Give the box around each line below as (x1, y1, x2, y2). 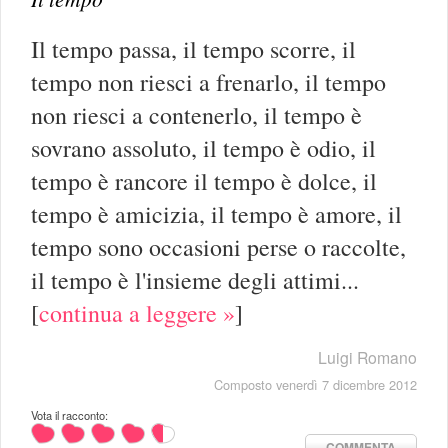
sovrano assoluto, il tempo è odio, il (31, 131, 376, 164)
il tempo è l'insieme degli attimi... (31, 263, 359, 296)
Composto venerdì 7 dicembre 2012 (214, 374, 417, 394)
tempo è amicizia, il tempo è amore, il (31, 197, 402, 230)
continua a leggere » (39, 296, 235, 329)
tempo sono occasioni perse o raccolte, (31, 230, 406, 263)
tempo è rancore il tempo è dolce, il (31, 164, 377, 197)
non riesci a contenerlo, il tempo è (31, 98, 362, 131)
